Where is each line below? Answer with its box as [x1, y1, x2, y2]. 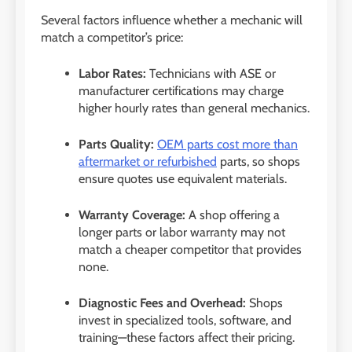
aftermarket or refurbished [79, 154, 217, 170]
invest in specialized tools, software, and [79, 313, 291, 328]
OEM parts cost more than [157, 137, 298, 152]
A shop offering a [185, 207, 280, 223]
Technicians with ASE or [146, 66, 276, 82]
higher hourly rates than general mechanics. [79, 101, 310, 116]
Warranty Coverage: [79, 207, 185, 223]
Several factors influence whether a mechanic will [41, 13, 302, 28]
